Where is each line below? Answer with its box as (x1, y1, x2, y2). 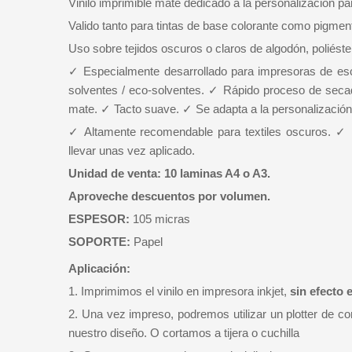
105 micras (130, 211, 190, 225)
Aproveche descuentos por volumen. (68, 189, 270, 203)
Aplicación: (68, 261, 130, 275)
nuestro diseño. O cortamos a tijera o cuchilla (68, 325, 299, 339)
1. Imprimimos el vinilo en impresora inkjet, (68, 284, 290, 298)
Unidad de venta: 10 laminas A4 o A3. (68, 166, 270, 180)
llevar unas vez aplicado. (68, 143, 195, 157)
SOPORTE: (68, 234, 130, 248)
